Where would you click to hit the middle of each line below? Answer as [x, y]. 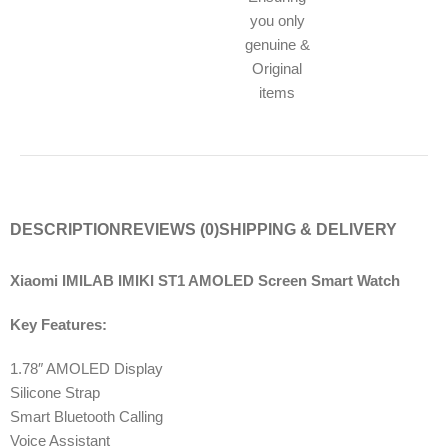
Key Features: [60, 324]
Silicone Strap [55, 392]
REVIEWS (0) [170, 229]
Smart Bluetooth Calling [86, 416]
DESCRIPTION [65, 229]
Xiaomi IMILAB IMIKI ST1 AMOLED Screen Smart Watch [205, 280]
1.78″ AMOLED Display [86, 368]
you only [277, 20]
